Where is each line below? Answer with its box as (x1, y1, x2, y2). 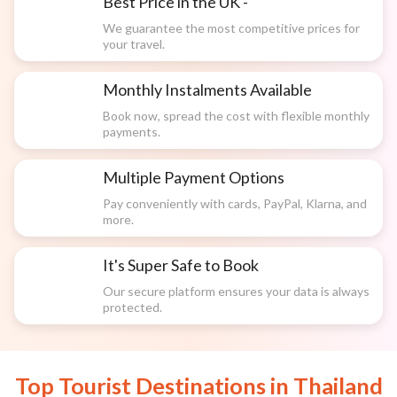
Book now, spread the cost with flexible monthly (103, 108, 370, 124)
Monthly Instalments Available (103, 80, 312, 100)
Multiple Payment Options (103, 167, 284, 188)
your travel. (103, 36, 165, 52)
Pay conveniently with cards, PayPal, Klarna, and (103, 196, 367, 212)
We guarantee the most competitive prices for (103, 20, 360, 36)
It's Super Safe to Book (103, 255, 259, 276)
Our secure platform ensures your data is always (103, 284, 370, 300)
